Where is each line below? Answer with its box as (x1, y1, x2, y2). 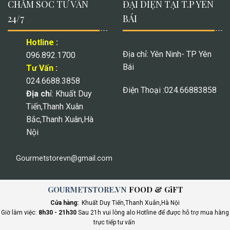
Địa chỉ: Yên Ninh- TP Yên (123, 49, 212, 59)
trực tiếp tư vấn (93, 219, 137, 226)
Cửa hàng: (50, 199, 79, 206)
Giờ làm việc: (1, 209, 39, 216)
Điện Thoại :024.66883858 (123, 85, 217, 95)
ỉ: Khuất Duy (50, 88, 92, 99)
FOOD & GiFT (126, 184, 183, 195)
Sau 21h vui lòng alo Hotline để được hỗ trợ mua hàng (76, 209, 229, 216)
